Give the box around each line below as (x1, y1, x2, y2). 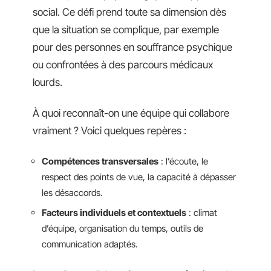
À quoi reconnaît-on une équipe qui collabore (33, 107, 229, 119)
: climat (186, 207, 217, 218)
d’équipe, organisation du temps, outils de (42, 223, 203, 234)
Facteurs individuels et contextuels (42, 207, 186, 218)
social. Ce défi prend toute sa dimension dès (33, 5, 226, 18)
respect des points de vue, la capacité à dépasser (42, 171, 236, 183)
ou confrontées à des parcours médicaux (33, 58, 213, 71)
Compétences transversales (42, 155, 158, 167)
